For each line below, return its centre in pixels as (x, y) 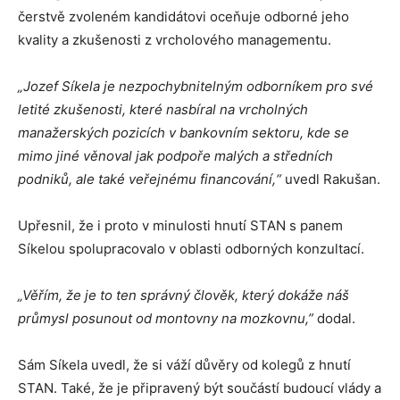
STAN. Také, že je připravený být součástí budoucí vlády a (200, 388)
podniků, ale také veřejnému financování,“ (151, 179)
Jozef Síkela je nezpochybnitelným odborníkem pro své (198, 86)
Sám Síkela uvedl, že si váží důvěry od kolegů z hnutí (184, 365)
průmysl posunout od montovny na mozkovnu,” (167, 318)
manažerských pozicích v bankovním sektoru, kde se (183, 133)
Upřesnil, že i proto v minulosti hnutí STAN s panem (180, 225)
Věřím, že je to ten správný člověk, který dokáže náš (186, 295)
